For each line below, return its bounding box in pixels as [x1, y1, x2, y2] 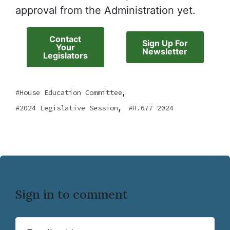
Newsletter [142, 46, 187, 56]
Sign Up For [142, 38, 188, 48]
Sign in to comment [15, 186, 128, 202]
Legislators [43, 50, 88, 61]
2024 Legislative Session [20, 103, 118, 112]
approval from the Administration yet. [15, 4, 196, 16]
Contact [49, 34, 81, 44]
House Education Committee [20, 88, 122, 97]
